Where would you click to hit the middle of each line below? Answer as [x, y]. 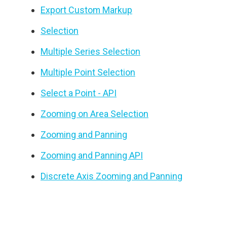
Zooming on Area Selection [94, 114]
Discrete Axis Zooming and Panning [111, 176]
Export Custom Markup [86, 10]
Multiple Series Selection [90, 51]
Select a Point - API [79, 93]
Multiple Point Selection [88, 72]
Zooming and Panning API [92, 155]
